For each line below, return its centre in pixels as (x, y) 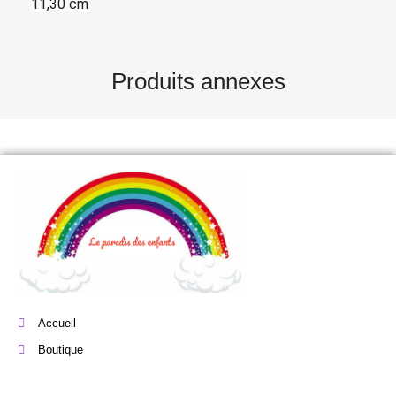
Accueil (57, 323)
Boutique (60, 349)
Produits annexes (198, 82)
